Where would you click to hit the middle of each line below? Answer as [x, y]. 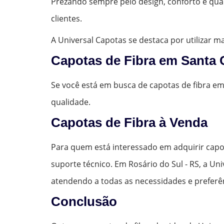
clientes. [66, 18]
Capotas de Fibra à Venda [129, 122]
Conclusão [84, 201]
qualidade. [71, 102]
